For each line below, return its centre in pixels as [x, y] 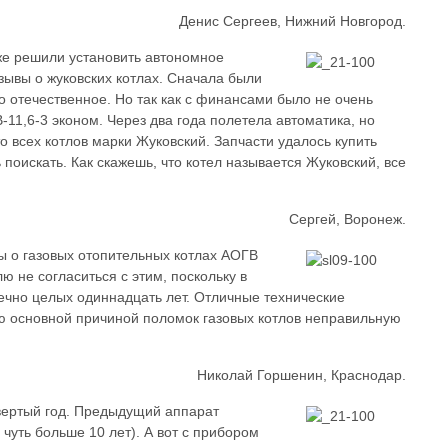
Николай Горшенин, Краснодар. [302, 375]
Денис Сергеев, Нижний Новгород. [293, 21]
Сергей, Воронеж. [348, 219]
